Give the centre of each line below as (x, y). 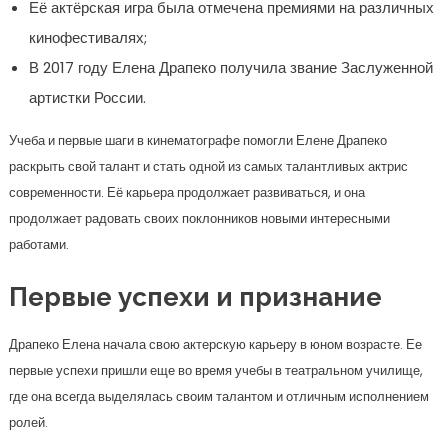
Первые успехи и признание (195, 297)
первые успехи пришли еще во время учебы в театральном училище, (215, 370)
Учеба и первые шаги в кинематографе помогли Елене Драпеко (197, 140)
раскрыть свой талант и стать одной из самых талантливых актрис (208, 166)
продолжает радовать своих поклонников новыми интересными (199, 218)
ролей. (28, 422)
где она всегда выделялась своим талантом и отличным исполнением (218, 396)
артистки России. (87, 97)
